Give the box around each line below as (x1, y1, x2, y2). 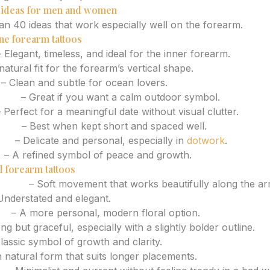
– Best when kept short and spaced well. (19, 120, 207, 132)
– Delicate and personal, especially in (12, 134, 187, 146)
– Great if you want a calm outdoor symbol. (18, 91, 220, 103)
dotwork (187, 134, 225, 146)
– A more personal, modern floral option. (8, 207, 200, 219)
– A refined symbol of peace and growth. (1, 149, 192, 161)
